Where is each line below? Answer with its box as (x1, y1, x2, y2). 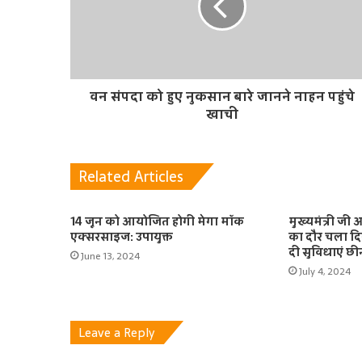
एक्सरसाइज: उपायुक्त (70, 228, 173, 246)
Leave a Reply (78, 322, 154, 343)
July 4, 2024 (298, 263, 351, 280)
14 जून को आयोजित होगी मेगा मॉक (70, 213, 244, 231)
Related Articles (78, 165, 183, 189)
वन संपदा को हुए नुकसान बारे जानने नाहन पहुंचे (89, 86, 355, 107)
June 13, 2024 (81, 248, 140, 265)
